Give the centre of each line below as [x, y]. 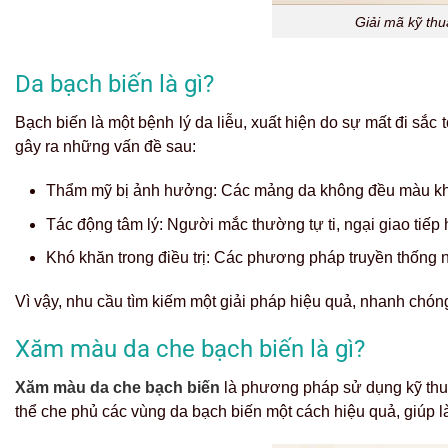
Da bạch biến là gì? [114, 84]
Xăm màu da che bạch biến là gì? [190, 349]
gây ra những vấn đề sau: [107, 147]
